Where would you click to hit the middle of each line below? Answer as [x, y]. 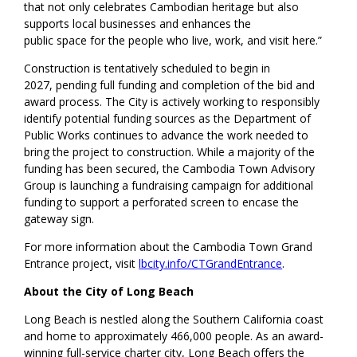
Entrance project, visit [82, 263]
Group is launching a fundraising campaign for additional [169, 185]
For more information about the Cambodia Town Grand [169, 246]
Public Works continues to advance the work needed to [167, 135]
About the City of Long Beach [111, 291]
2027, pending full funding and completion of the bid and [170, 84]
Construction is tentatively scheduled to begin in [147, 68]
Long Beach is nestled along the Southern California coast [174, 319]
